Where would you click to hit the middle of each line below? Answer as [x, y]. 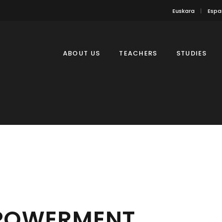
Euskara [184, 11]
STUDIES [192, 53]
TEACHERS [138, 53]
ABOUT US [82, 53]
